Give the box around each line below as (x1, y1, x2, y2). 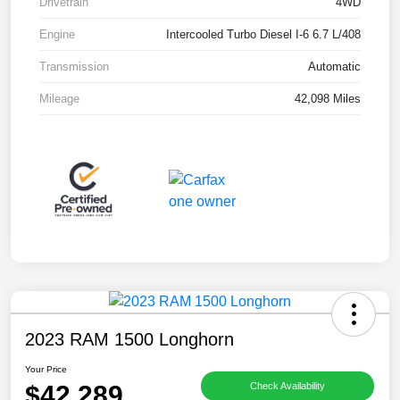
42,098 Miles (295, 92, 361, 106)
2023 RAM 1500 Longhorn (25, 329, 234, 349)
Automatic (308, 60, 361, 74)
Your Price (25, 363, 67, 374)
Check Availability (250, 380, 325, 392)
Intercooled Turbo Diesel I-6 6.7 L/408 (166, 28, 361, 42)
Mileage (39, 92, 79, 106)
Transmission (39, 60, 109, 74)
